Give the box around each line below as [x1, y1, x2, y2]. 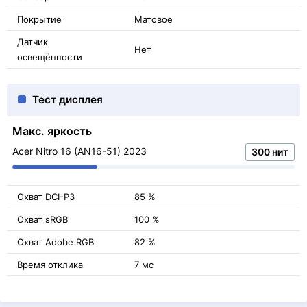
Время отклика [17, 259, 83, 270]
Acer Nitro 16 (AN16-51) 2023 [12, 145, 147, 157]
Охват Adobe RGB [17, 236, 94, 247]
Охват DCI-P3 [17, 191, 75, 202]
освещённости [17, 51, 82, 62]
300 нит [251, 146, 288, 158]
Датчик [17, 36, 48, 47]
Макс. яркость [12, 124, 92, 138]
